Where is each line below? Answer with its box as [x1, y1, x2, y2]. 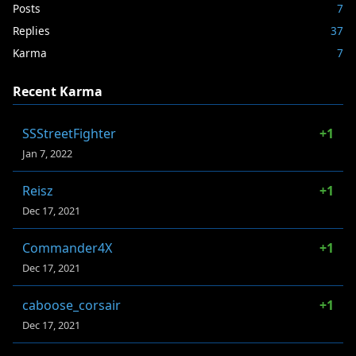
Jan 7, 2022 [22, 145, 72, 161]
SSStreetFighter [22, 124, 116, 142]
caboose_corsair [22, 296, 121, 314]
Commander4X [22, 238, 112, 257]
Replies [13, 22, 50, 38]
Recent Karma [13, 82, 103, 100]
